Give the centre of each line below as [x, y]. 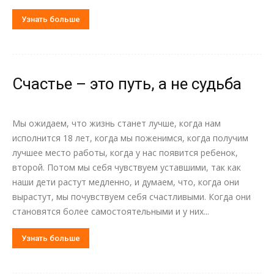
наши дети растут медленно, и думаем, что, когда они [126, 182]
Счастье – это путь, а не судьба [127, 84]
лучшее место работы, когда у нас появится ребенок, [125, 153]
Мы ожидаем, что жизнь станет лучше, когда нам [117, 123]
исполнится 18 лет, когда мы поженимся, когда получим [130, 138]
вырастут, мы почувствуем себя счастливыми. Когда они [131, 197]
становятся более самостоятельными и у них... [111, 211]
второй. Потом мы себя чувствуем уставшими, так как [127, 167]
